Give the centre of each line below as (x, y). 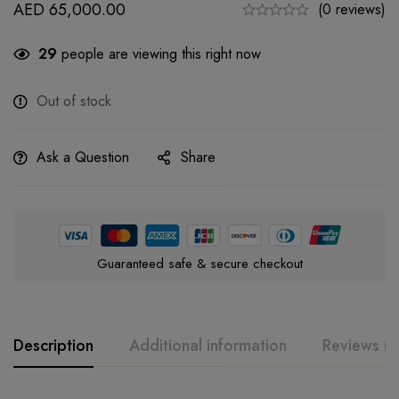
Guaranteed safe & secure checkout (199, 264)
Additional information (208, 346)
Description (53, 346)
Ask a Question (83, 157)
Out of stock (74, 101)
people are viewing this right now (159, 53)
